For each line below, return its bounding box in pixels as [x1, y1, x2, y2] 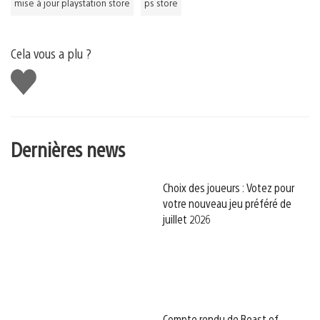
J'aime [11, 67, 47, 84]
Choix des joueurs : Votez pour [163, 179, 294, 195]
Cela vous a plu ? [11, 45, 91, 62]
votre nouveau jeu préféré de [163, 195, 291, 211]
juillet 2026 [163, 211, 211, 226]
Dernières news [11, 136, 125, 162]
